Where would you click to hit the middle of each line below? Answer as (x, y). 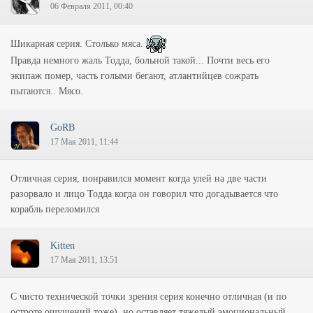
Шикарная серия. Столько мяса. (78, 43)
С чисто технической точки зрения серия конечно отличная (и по (148, 297)
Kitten (63, 246)
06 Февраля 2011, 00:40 (92, 6)
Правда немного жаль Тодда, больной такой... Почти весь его (140, 60)
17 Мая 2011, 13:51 (84, 260)
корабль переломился (55, 209)
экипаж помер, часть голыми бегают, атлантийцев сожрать (134, 76)
